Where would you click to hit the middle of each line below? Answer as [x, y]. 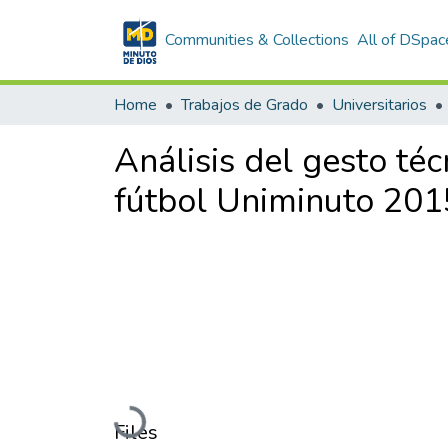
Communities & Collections [257, 40]
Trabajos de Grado [244, 105]
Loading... [150, 421]
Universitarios [379, 105]
